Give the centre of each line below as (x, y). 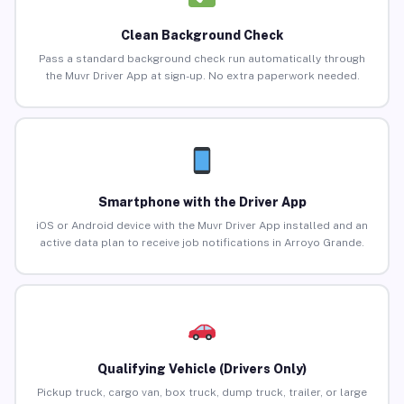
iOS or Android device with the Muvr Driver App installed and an (202, 226)
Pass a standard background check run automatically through (202, 59)
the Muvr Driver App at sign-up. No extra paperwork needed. (202, 76)
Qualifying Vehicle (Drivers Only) (202, 369)
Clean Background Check (202, 36)
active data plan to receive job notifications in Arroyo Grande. (202, 243)
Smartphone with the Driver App (202, 202)
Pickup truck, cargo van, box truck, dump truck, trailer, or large (202, 393)
